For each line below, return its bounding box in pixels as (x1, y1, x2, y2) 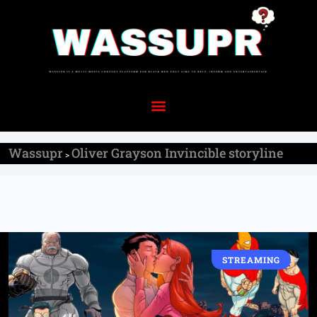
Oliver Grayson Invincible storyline (71, 144, 283, 161)
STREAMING (222, 253, 280, 265)
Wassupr (8, 144, 63, 161)
